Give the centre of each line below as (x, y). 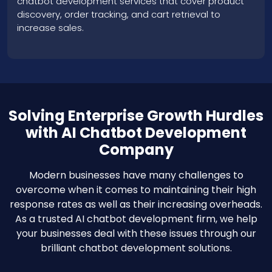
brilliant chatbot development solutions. (136, 248)
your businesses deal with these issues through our (136, 233)
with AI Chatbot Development (136, 132)
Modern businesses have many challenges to (136, 175)
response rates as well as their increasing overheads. (136, 204)
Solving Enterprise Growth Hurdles (136, 115)
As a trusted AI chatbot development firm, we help (136, 219)
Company (136, 149)
